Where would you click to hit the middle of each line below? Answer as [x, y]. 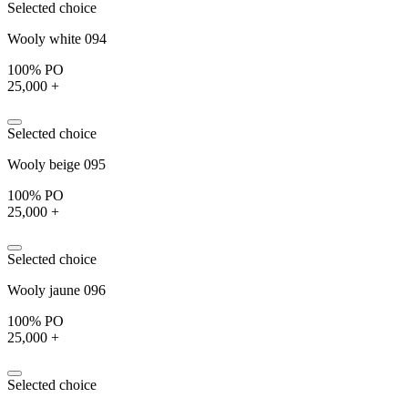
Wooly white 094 [57, 38]
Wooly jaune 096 [56, 290]
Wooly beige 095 [56, 164]
